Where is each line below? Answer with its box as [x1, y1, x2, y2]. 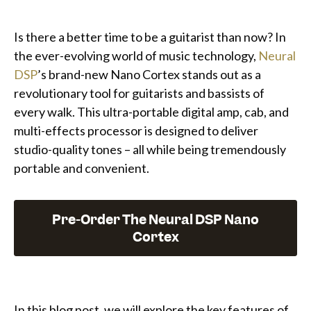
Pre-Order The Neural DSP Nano [52, 211, 259, 229]
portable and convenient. [14, 160, 149, 176]
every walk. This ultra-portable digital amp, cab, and [14, 104, 289, 120]
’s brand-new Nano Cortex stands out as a [37, 67, 261, 83]
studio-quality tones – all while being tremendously [14, 142, 286, 158]
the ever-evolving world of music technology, [14, 48, 258, 64]
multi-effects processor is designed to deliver [14, 123, 258, 139]
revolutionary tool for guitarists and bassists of [14, 85, 264, 101]
